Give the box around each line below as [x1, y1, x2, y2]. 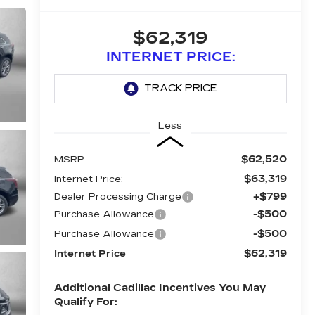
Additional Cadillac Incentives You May [53, 281, 266, 294]
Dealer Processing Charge [53, 191, 181, 202]
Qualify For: [53, 295, 117, 308]
